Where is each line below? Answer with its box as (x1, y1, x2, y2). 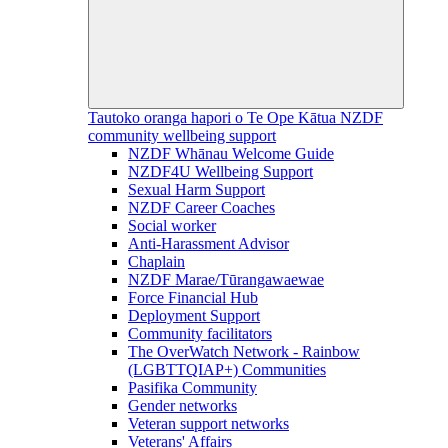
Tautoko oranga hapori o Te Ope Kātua (88, 109, 336, 127)
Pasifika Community (128, 379, 257, 397)
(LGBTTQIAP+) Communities (128, 361, 326, 379)
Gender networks (128, 397, 237, 415)
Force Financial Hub (128, 289, 258, 307)
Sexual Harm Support (128, 181, 265, 199)
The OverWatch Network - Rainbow (128, 343, 360, 361)
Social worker (128, 217, 216, 235)
